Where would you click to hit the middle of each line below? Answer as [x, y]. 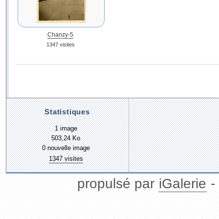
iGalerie [183, 184]
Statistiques [67, 112]
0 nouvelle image [66, 148]
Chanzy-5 [60, 35]
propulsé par [118, 184]
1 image [66, 129]
